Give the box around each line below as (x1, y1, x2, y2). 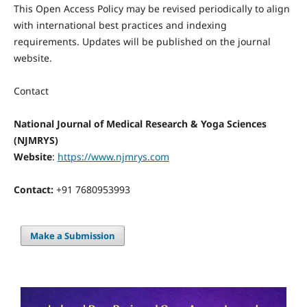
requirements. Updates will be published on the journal (13, 35, 271, 49)
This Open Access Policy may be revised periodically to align (13, 2, 290, 16)
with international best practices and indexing (13, 19, 227, 32)
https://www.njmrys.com (57, 150, 169, 164)
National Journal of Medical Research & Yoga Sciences (13, 117, 267, 131)
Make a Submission (30, 230, 116, 243)
